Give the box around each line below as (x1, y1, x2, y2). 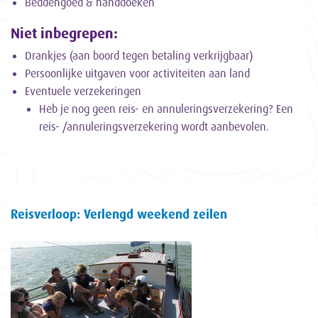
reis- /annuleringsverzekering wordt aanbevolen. (39, 119, 269, 134)
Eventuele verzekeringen (25, 84, 141, 99)
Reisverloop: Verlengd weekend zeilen (11, 206, 227, 222)
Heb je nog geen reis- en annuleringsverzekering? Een (39, 102, 293, 116)
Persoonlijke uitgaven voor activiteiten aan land (25, 66, 250, 81)
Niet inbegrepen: (11, 24, 118, 43)
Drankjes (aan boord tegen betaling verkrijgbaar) (25, 48, 253, 63)
